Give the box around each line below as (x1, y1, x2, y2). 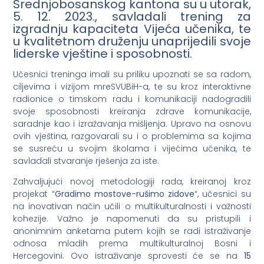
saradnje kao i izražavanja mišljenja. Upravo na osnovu (13, 118, 251, 130)
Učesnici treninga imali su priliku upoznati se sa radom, (13, 68, 251, 80)
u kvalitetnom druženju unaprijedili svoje (13, 32, 251, 49)
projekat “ (13, 188, 55, 200)
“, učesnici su (194, 188, 251, 200)
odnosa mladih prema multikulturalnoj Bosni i (13, 237, 251, 250)
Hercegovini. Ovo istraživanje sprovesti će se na (13, 250, 244, 262)
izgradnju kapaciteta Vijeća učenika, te (13, 20, 251, 37)
